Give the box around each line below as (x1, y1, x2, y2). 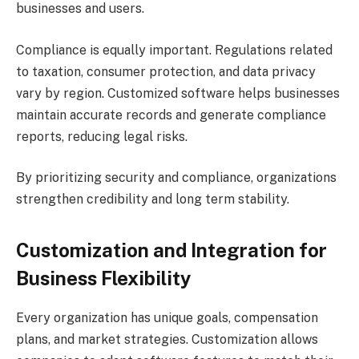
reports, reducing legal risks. (16, 128, 188, 144)
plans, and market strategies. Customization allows (16, 331, 318, 347)
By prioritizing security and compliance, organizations (16, 170, 337, 186)
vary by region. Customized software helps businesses (16, 85, 340, 101)
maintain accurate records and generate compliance (16, 107, 326, 123)
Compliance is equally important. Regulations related (16, 42, 333, 58)
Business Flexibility (16, 266, 191, 289)
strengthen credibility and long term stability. (16, 192, 289, 208)
